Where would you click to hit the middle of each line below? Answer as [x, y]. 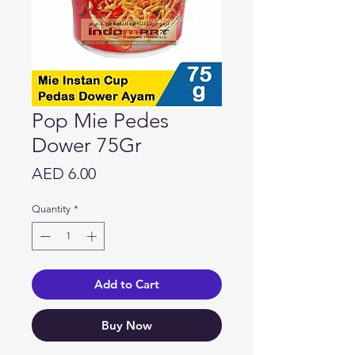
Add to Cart [127, 284]
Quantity [51, 209]
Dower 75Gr [87, 146]
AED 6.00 [64, 174]
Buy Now [127, 325]
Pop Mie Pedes [100, 121]
